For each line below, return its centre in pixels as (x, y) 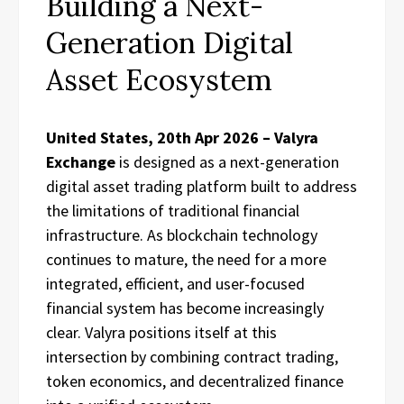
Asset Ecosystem (159, 79)
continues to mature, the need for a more (186, 259)
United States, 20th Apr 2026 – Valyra (182, 137)
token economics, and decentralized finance (195, 381)
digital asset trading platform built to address (202, 186)
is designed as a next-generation (227, 161)
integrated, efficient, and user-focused (175, 283)
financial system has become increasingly (185, 308)
